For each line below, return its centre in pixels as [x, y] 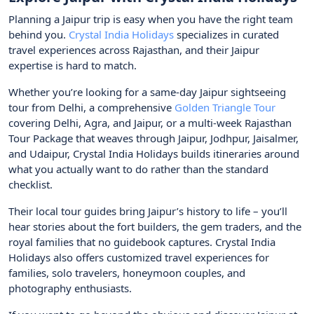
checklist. [30, 185]
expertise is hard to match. [73, 66]
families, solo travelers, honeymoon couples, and [127, 273]
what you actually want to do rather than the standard [138, 169]
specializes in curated [228, 35]
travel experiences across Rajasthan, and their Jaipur [134, 50]
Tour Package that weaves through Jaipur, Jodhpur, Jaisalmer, [153, 138]
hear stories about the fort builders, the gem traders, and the [155, 227]
